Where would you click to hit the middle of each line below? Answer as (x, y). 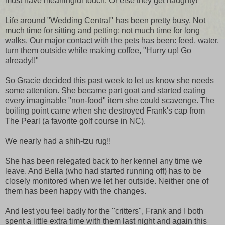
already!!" (22, 61)
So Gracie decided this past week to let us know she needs (109, 81)
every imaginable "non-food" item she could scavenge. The (110, 101)
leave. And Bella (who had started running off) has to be (103, 171)
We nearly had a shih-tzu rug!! (58, 141)
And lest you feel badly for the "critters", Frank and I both (104, 211)
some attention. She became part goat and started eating (105, 91)
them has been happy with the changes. (76, 191)
